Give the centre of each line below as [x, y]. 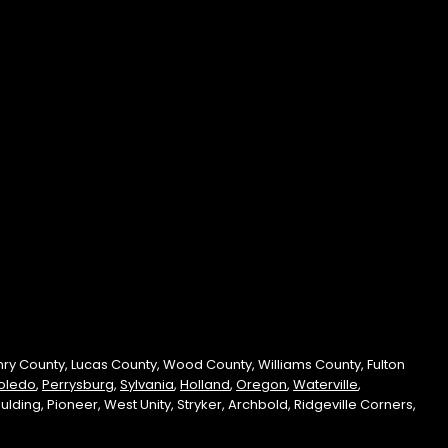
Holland [205, 384]
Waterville [325, 384]
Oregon [261, 384]
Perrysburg [78, 384]
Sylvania [147, 384]
